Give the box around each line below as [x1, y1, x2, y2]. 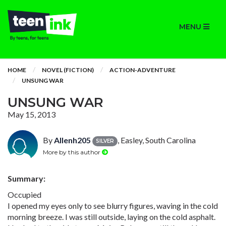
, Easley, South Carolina [118, 135, 196, 145]
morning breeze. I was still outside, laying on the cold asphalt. [8, 212, 215, 221]
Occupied [8, 190, 41, 199]
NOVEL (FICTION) [42, 66, 94, 74]
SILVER [96, 137, 114, 144]
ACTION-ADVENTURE [109, 66, 176, 74]
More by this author [43, 148, 102, 156]
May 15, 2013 [8, 109, 55, 119]
